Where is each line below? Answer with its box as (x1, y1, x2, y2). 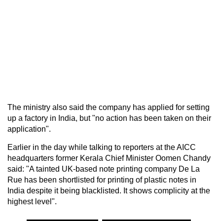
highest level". (7, 197, 57, 206)
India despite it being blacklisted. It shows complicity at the (7, 186, 210, 195)
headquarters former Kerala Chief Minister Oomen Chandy (7, 153, 211, 162)
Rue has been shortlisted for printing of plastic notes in (7, 175, 196, 184)
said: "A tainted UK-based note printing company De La (7, 164, 200, 173)
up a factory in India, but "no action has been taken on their (7, 113, 211, 122)
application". (7, 124, 51, 133)
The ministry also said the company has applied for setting (7, 103, 210, 111)
